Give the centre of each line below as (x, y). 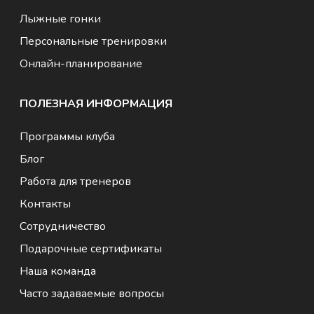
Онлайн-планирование (81, 63)
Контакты (46, 204)
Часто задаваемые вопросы (92, 293)
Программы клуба (68, 136)
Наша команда (58, 271)
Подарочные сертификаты (91, 248)
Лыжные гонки (61, 19)
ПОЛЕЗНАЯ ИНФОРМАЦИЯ (96, 103)
